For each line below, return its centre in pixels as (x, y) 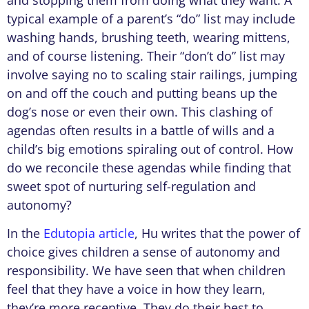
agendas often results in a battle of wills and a (141, 130)
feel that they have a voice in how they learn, (136, 289)
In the (25, 233)
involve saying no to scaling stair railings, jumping (152, 74)
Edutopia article (89, 233)
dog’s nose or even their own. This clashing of (140, 111)
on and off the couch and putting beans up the (142, 93)
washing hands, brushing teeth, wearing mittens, (149, 37)
